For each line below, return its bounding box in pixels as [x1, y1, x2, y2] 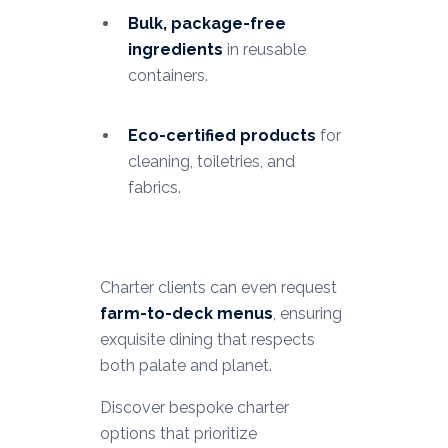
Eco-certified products [127, 126, 316, 146]
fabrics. [127, 178, 181, 198]
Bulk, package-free [127, 14, 286, 34]
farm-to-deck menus [99, 304, 273, 324]
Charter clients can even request [99, 278, 337, 298]
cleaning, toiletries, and [127, 152, 295, 172]
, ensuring [272, 304, 342, 324]
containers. [127, 66, 208, 86]
